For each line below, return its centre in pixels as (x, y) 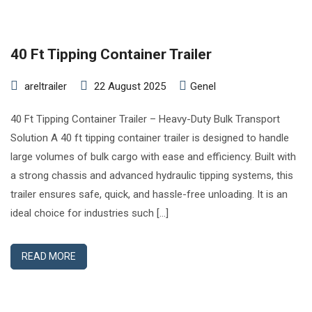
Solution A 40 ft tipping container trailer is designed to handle (150, 138)
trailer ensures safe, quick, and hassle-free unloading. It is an (149, 194)
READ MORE (49, 256)
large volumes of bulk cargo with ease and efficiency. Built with (153, 157)
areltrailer (46, 86)
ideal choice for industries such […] (89, 213)
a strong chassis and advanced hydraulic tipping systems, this (152, 175)
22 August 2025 (130, 86)
